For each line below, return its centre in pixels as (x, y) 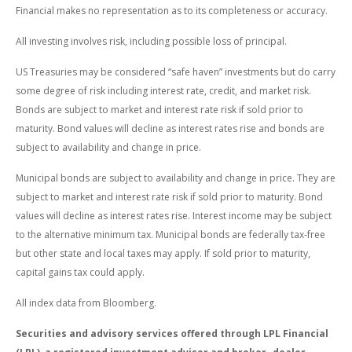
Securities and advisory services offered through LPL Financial (172, 334)
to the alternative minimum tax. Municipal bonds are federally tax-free (170, 235)
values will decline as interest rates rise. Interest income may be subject (174, 216)
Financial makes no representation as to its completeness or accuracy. (172, 11)
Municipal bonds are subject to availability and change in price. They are (176, 178)
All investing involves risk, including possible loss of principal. (151, 42)
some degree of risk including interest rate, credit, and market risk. (163, 91)
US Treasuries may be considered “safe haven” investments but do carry (176, 72)
